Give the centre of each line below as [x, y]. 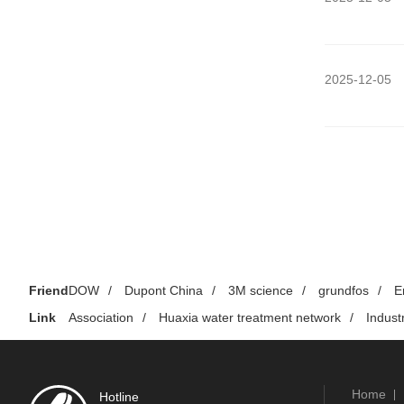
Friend [49, 290]
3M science [261, 290]
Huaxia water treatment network [250, 317]
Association [101, 317]
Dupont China [164, 290]
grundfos [344, 290]
